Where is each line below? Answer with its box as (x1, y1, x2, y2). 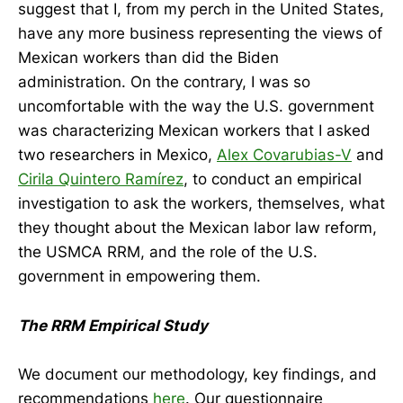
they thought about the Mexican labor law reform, (18, 219, 377, 237)
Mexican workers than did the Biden (18, 49, 279, 67)
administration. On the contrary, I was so (18, 73, 310, 92)
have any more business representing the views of (18, 24, 382, 43)
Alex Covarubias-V (217, 146, 352, 165)
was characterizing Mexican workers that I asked (18, 121, 371, 140)
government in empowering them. (18, 267, 261, 286)
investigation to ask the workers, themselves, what (18, 194, 385, 213)
